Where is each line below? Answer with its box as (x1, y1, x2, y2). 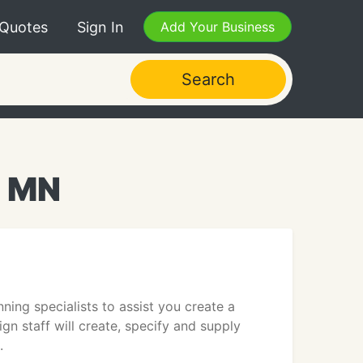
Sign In (77, 18, 124, 36)
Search (181, 70, 235, 89)
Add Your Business (160, 19, 275, 35)
